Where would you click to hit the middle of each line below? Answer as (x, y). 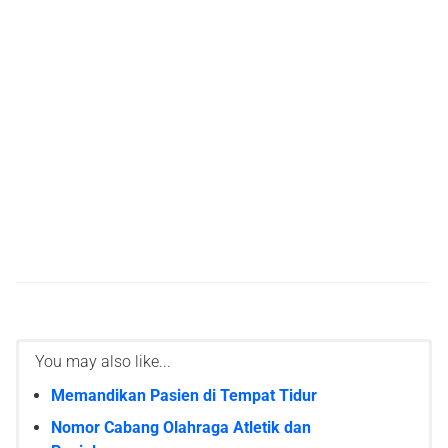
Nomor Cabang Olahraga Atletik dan (181, 428)
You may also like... (103, 362)
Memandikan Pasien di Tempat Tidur (184, 396)
